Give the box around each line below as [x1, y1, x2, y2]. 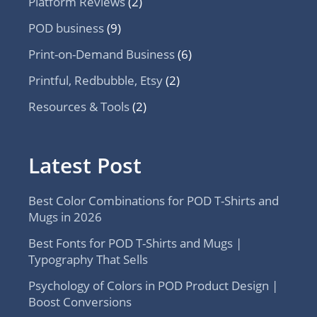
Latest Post [28, 150, 142, 180]
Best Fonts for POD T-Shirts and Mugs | [28, 234, 242, 251]
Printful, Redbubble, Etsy [28, 71, 163, 88]
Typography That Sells [28, 250, 148, 267]
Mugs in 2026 [28, 208, 102, 225]
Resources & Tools [28, 98, 129, 115]
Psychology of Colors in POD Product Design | [28, 277, 278, 294]
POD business [28, 19, 104, 36]
